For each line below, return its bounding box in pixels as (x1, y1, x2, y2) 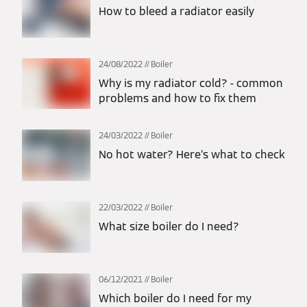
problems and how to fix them (99, 90, 256, 106)
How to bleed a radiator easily (99, 3, 254, 19)
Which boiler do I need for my (99, 291, 251, 306)
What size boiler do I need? (99, 219, 239, 234)
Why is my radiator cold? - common (99, 75, 283, 90)
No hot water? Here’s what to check (99, 147, 285, 162)
